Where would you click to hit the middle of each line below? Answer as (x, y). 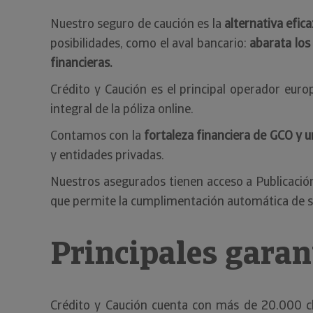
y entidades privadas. (107, 154)
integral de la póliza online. (122, 108)
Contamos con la (97, 135)
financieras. (81, 62)
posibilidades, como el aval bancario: (150, 43)
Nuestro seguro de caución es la (137, 23)
